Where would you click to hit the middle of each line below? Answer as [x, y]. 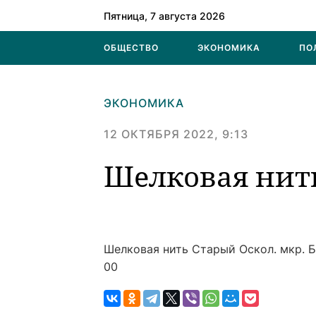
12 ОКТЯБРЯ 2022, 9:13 [176, 134]
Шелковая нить [148, 249]
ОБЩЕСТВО [131, 48]
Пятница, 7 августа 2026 [164, 16]
